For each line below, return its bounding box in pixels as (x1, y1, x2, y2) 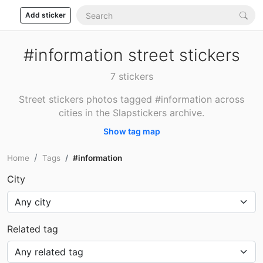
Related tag (7, 223, 58, 235)
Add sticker (25, 11, 66, 19)
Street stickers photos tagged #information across (19, 93, 244, 105)
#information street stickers (23, 45, 240, 65)
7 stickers (110, 70, 153, 82)
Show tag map (103, 126, 160, 136)
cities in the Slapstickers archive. (59, 107, 204, 119)
